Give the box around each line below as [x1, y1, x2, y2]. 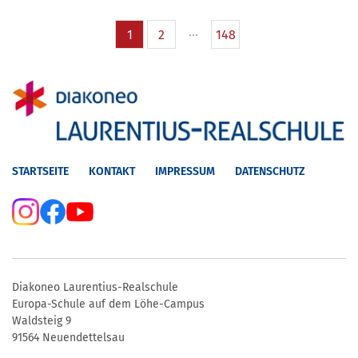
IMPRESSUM [155, 164, 215, 178]
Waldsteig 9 [12, 313, 71, 328]
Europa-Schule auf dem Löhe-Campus [12, 296, 205, 311]
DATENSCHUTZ [235, 164, 305, 178]
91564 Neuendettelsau [12, 330, 125, 344]
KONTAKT [89, 164, 135, 178]
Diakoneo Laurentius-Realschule [12, 280, 178, 294]
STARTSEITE [12, 164, 69, 178]
